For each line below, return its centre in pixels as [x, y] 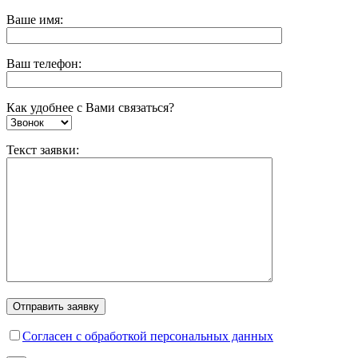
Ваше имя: [35, 20]
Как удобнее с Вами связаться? [90, 107]
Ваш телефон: [44, 64]
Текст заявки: [43, 150]
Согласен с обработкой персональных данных [148, 336]
